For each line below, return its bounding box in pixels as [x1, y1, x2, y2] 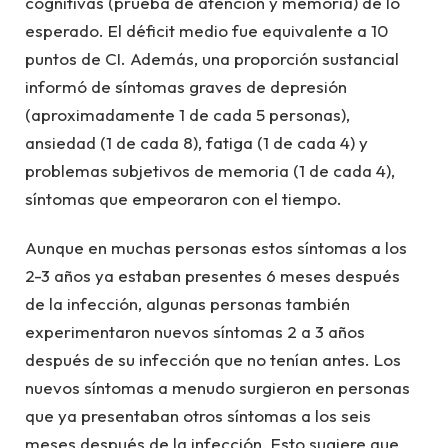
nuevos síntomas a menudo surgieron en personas [25, 376, 410, 398]
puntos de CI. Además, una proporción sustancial [25, 48, 399, 70]
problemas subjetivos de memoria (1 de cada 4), [25, 160, 395, 182]
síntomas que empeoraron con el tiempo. [25, 188, 342, 210]
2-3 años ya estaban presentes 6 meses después [25, 264, 400, 286]
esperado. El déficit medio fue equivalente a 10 [25, 20, 388, 42]
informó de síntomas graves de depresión [25, 76, 347, 98]
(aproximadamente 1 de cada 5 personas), [25, 104, 350, 126]
